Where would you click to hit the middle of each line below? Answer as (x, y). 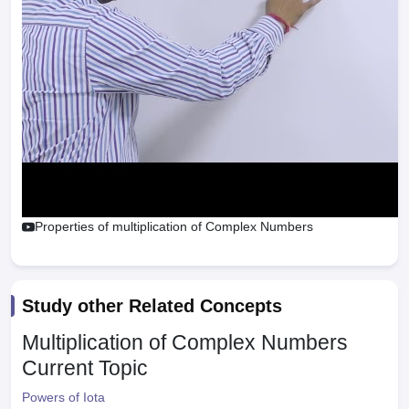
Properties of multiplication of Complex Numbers (174, 226)
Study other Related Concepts (152, 306)
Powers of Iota (63, 397)
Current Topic (85, 368)
